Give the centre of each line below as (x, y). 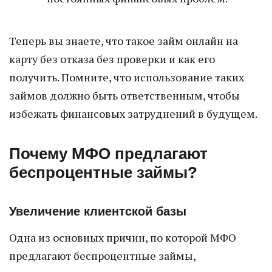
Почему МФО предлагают (108, 154)
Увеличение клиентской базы (98, 211)
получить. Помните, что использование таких (127, 77)
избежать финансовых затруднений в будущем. (133, 114)
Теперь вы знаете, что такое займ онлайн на (124, 41)
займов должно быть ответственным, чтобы (124, 95)
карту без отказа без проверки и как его (112, 59)
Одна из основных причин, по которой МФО (123, 237)
